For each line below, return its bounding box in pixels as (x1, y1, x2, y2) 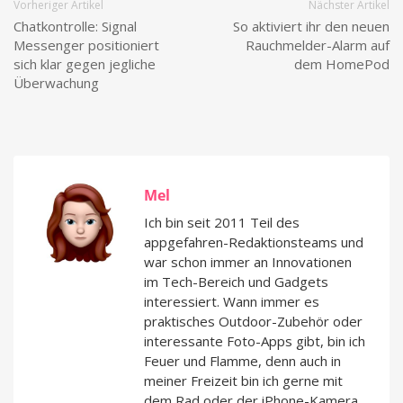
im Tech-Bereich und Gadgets (144, 272, 328, 291)
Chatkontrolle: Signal (13, 16, 137, 35)
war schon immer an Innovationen (144, 252, 352, 271)
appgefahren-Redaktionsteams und (144, 232, 363, 251)
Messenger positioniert (13, 35, 159, 54)
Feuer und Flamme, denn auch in (144, 351, 341, 370)
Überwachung (13, 73, 99, 92)
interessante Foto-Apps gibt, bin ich (144, 331, 365, 350)
